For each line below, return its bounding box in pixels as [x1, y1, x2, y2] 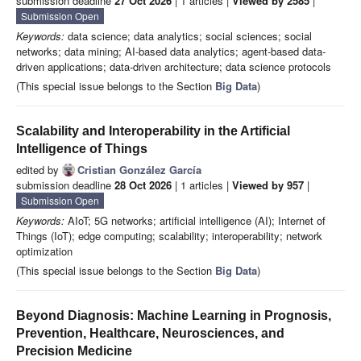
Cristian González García [77, 162, 201, 178]
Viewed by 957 [232, 177, 304, 193]
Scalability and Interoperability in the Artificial [16, 124, 290, 139]
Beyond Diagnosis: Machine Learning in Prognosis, [16, 309, 331, 323]
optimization [16, 243, 73, 259]
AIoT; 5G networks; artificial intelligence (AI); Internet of [64, 213, 326, 229]
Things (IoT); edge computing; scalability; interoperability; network [16, 228, 322, 244]
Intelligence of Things [16, 142, 147, 156]
